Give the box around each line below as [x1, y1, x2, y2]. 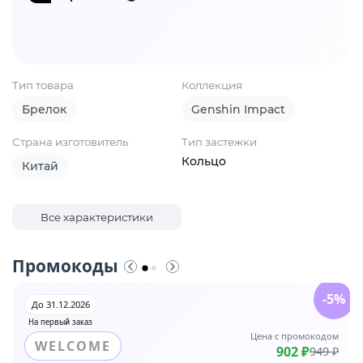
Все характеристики [41, 211, 153, 224]
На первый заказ [28, 317, 92, 328]
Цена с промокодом [250, 330, 339, 343]
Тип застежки [181, 135, 257, 149]
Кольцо [181, 154, 226, 169]
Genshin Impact [191, 102, 285, 117]
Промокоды [12, 254, 118, 278]
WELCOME [35, 337, 111, 356]
